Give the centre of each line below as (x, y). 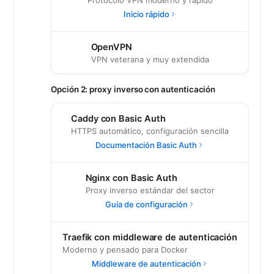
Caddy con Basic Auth (118, 119)
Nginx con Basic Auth (131, 178)
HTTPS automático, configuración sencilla (150, 131)
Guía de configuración (146, 204)
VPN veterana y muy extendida (150, 59)
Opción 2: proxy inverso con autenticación (133, 89)
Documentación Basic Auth (146, 145)
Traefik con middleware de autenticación (150, 237)
